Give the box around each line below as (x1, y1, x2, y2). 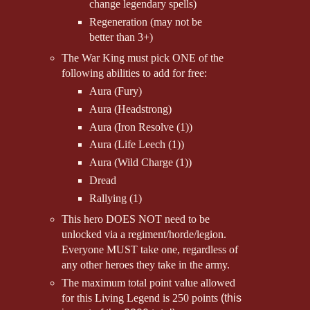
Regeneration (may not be (89, 15, 202, 28)
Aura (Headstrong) (89, 102, 172, 115)
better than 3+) (89, 30, 153, 43)
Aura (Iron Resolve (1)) (89, 120, 192, 133)
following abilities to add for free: (62, 66, 208, 79)
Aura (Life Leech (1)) (89, 138, 184, 151)
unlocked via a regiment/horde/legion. (62, 228, 230, 241)
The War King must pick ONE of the (62, 51, 224, 64)
